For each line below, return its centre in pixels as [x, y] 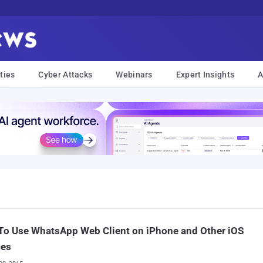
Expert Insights [205, 75]
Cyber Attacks [65, 75]
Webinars [134, 75]
